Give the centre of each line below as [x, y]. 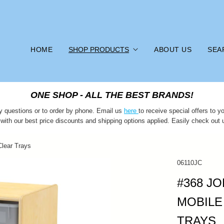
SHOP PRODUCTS [99, 49]
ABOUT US [173, 49]
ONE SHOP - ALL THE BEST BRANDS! [112, 95]
